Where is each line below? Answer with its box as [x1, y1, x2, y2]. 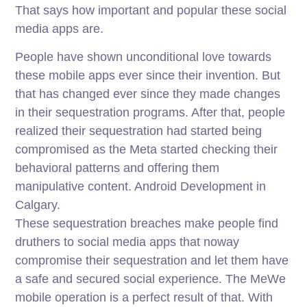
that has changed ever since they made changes [15, 87, 281, 101]
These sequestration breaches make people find [15, 217, 279, 231]
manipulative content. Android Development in [15, 180, 267, 194]
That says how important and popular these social [15, 3, 287, 18]
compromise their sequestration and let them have [15, 254, 289, 268]
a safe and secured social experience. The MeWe [15, 272, 286, 286]
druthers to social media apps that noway [15, 235, 240, 249]
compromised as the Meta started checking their [15, 143, 278, 157]
